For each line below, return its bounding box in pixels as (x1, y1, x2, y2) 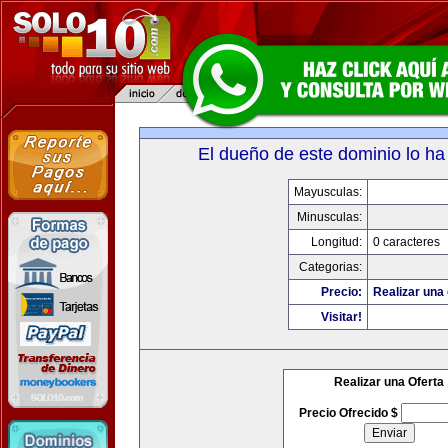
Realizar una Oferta (334, 375, 444, 389)
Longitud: (310, 235, 362, 249)
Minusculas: (296, 210, 362, 224)
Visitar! (320, 310, 362, 324)
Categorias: (298, 260, 362, 274)
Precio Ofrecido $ (298, 406, 401, 420)
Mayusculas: (293, 185, 362, 199)
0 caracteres (372, 235, 440, 249)
